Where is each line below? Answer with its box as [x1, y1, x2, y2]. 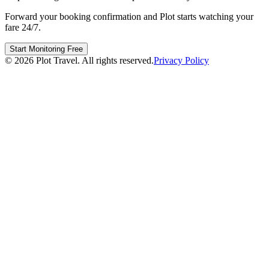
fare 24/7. [5, 22, 41, 32]
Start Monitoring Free [10, 44, 83, 53]
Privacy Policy [154, 55, 209, 65]
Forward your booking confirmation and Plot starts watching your [5, 11, 253, 22]
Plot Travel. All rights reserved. [34, 55, 154, 65]
